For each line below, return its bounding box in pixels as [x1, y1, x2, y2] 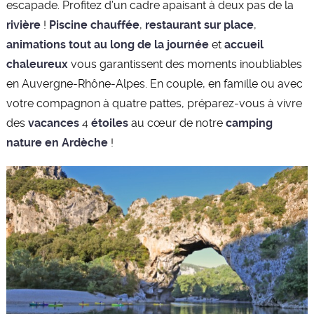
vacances [27, 116, 79, 130]
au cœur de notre [128, 116, 226, 130]
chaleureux [6, 57, 68, 71]
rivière [6, 18, 41, 32]
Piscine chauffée [48, 18, 139, 32]
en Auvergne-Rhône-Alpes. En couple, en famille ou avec [6, 76, 303, 90]
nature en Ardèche [6, 135, 108, 149]
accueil [224, 37, 264, 51]
